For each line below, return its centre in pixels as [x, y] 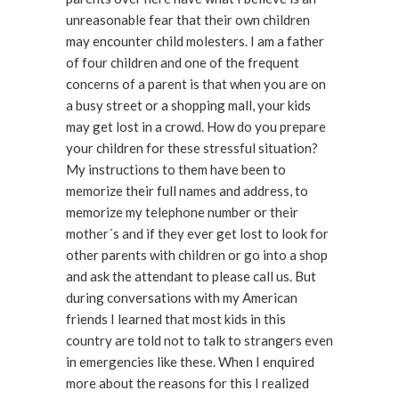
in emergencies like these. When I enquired [142, 362]
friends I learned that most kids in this [176, 319]
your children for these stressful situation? [192, 148]
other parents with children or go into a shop [197, 255]
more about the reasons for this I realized [187, 383]
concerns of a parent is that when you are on [196, 84]
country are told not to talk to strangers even [199, 340]
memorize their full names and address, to [187, 191]
